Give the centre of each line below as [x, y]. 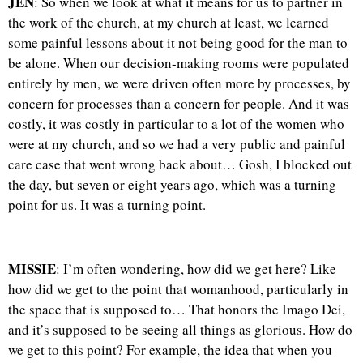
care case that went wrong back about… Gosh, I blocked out [180, 164]
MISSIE [32, 269]
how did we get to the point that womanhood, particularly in [178, 289]
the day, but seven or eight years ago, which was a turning [172, 185]
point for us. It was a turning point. [107, 205]
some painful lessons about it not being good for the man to [178, 43]
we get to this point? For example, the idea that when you [170, 350]
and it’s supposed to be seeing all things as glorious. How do [180, 330]
